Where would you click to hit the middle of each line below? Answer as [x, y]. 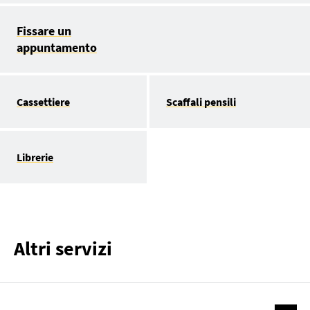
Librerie [35, 157]
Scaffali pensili [201, 101]
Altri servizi [63, 248]
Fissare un [44, 30]
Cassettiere [43, 101]
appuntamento [57, 47]
